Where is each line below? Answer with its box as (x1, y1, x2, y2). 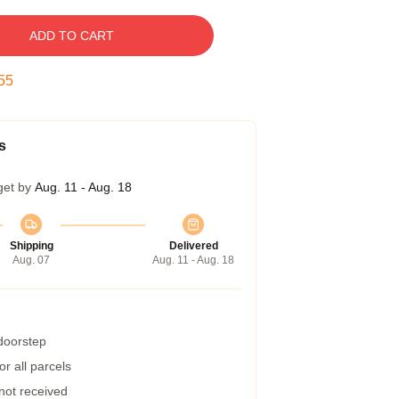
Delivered (168, 240, 218, 252)
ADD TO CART (28, 28, 114, 43)
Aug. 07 (12, 254, 50, 266)
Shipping (9, 240, 53, 252)
